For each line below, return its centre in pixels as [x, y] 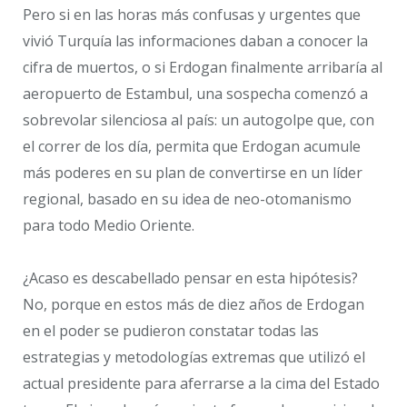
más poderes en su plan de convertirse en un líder [193, 172]
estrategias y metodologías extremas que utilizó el [194, 357]
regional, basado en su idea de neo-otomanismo [187, 199]
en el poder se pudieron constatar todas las [171, 331]
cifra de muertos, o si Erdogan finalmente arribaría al [203, 67]
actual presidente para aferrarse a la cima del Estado [201, 384]
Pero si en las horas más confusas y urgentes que [192, 14]
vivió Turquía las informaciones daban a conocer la [195, 40]
